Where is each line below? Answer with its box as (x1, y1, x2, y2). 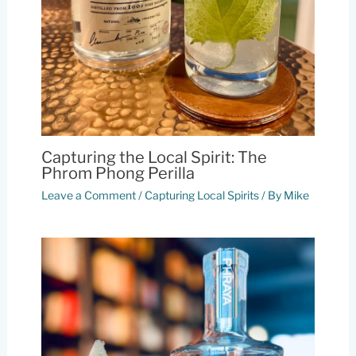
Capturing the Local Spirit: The (41, 147, 267, 167)
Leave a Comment (41, 188, 136, 202)
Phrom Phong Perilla (41, 163, 195, 183)
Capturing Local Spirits (144, 188, 259, 202)
